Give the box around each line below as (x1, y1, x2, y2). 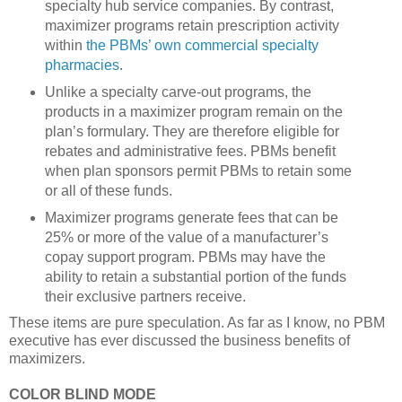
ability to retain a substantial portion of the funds (44, 268, 346, 284)
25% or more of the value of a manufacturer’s (44, 229, 328, 245)
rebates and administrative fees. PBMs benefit (44, 143, 336, 159)
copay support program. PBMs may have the (44, 249, 326, 265)
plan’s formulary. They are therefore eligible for (44, 123, 339, 139)
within (44, 38, 86, 53)
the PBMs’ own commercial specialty (85, 38, 319, 53)
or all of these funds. (44, 182, 172, 198)
